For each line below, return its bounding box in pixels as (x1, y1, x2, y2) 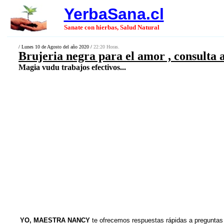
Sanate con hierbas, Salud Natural (63, 23, 159, 31)
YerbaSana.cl (63, 5, 164, 23)
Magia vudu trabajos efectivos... (18, 63, 126, 71)
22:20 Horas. (93, 44, 119, 49)
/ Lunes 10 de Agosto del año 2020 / (18, 44, 93, 49)
